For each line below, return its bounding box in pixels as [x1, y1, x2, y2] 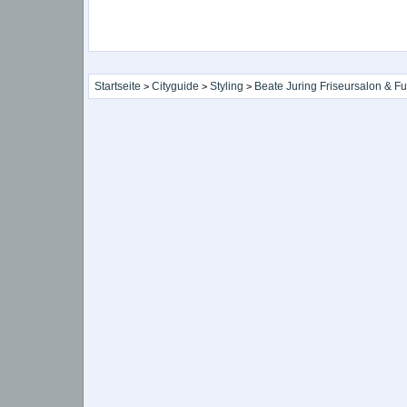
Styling [209, 80, 243, 93]
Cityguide [151, 80, 199, 93]
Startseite [94, 80, 141, 93]
